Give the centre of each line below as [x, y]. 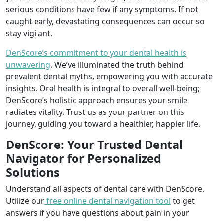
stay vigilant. [30, 33]
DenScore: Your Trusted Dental [94, 145]
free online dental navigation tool [108, 201]
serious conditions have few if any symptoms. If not [102, 9]
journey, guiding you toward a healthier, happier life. [103, 124]
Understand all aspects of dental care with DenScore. [105, 189]
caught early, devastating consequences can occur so [105, 21]
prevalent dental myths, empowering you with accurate [109, 76]
